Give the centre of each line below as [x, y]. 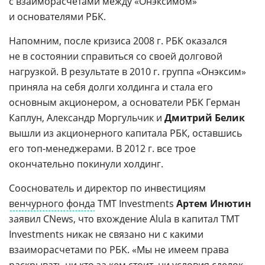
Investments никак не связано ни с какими [106, 235]
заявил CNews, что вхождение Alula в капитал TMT [124, 219]
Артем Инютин [214, 204]
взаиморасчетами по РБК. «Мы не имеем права [119, 250]
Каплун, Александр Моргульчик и [87, 118]
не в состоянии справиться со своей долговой [116, 56]
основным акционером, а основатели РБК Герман [125, 103]
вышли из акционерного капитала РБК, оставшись [125, 133]
